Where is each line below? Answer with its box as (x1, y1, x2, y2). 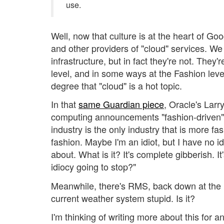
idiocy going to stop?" (51, 160, 136, 173)
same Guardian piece (78, 97, 164, 111)
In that (51, 97, 78, 111)
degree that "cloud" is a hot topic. (51, 78, 182, 92)
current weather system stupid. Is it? (51, 191, 195, 204)
